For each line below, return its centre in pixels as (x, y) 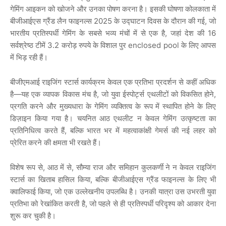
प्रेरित (18, 143)
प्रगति (18, 106)
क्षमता (60, 143)
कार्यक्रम (93, 82)
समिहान (128, 167)
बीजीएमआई (25, 82)
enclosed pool (154, 45)
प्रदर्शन (166, 82)
